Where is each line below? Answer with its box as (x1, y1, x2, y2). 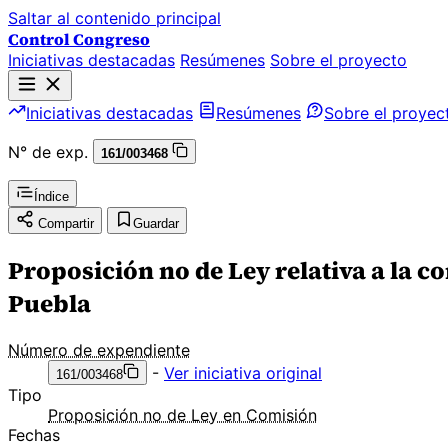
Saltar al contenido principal (8, 8, 221, 28)
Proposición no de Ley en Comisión (48, 404, 317, 425)
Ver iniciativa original (164, 362, 322, 383)
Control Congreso (8, 28, 150, 50)
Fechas (8, 424, 60, 445)
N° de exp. (8, 142, 88, 162)
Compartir (38, 216, 94, 231)
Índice (34, 189, 69, 204)
